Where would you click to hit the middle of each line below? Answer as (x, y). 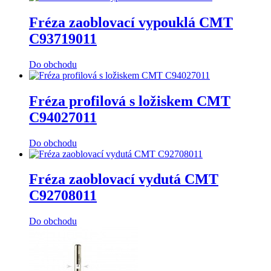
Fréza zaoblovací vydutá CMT (124, 179)
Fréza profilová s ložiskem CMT (130, 101)
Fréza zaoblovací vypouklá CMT (131, 22)
